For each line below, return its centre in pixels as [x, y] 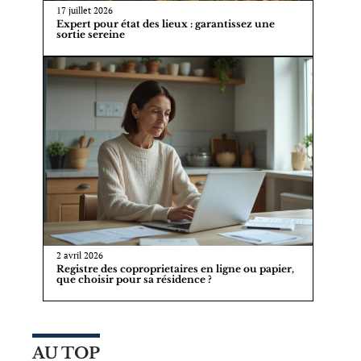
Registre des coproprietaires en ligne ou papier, [175, 269]
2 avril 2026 [79, 256]
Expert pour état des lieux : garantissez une [165, 24]
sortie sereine [90, 35]
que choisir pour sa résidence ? [134, 280]
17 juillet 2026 [84, 11]
